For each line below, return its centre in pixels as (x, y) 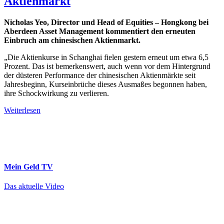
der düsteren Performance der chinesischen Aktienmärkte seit (100, 75)
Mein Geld (23, 166)
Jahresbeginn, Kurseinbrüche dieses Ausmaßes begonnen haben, (105, 84)
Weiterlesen (22, 110)
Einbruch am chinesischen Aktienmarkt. (72, 40)
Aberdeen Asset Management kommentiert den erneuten (100, 31)
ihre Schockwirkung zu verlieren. (56, 93)
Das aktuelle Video (34, 186)
